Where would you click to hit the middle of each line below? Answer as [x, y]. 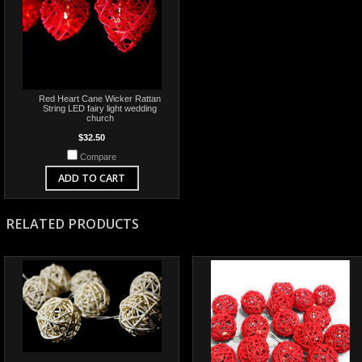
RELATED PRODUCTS [72, 224]
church [100, 118]
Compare [98, 157]
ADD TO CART [92, 178]
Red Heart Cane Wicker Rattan [100, 99]
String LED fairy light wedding [100, 108]
